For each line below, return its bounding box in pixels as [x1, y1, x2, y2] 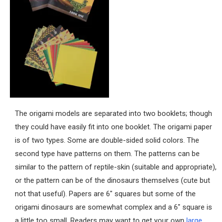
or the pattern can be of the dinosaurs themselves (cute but [15, 175, 210, 185]
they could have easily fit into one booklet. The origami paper [15, 122, 212, 131]
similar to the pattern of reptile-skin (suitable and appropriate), [15, 162, 217, 171]
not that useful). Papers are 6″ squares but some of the [15, 189, 196, 198]
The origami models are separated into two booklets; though [15, 109, 212, 118]
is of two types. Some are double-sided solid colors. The [15, 135, 199, 145]
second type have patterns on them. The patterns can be [15, 149, 200, 158]
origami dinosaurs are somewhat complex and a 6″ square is [15, 202, 212, 212]
